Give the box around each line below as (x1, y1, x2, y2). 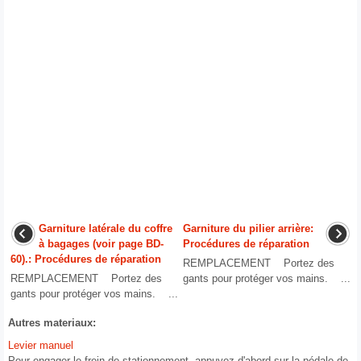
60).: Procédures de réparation (10, 252, 161, 265)
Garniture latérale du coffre (39, 222, 172, 234)
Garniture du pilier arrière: (183, 222, 313, 234)
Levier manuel (8, 338, 73, 351)
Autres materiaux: (8, 316, 96, 329)
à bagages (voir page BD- (39, 237, 164, 250)
